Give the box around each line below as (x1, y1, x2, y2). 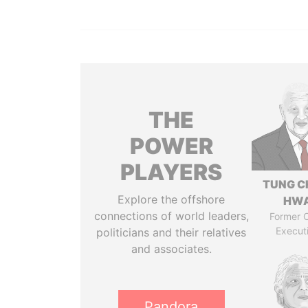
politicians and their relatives (96, 225, 247, 239)
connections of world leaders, (93, 209, 249, 223)
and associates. (131, 242, 212, 256)
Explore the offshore (118, 192, 225, 206)
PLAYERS (120, 159, 223, 186)
